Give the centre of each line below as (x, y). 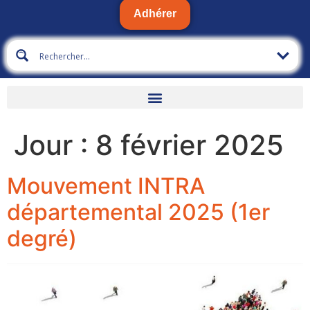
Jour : (55, 145)
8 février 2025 (190, 145)
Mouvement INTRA (106, 186)
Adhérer (155, 14)
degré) (42, 239)
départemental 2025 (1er (138, 212)
